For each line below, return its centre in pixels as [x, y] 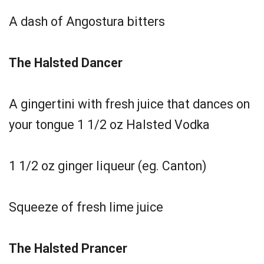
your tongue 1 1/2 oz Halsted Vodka [109, 125]
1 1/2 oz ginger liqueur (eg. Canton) [108, 166]
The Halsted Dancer [66, 63]
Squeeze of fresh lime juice [86, 207]
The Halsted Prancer [68, 248]
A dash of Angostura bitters [87, 22]
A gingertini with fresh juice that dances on [129, 104]
